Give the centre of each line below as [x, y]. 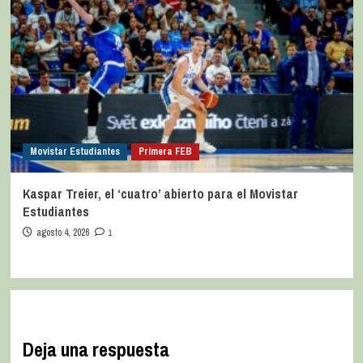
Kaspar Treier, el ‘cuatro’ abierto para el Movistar [160, 194]
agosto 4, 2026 [62, 233]
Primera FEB [165, 152]
